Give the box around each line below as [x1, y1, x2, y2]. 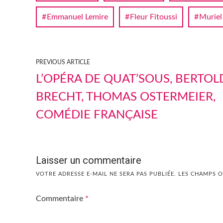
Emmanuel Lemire [47, 12, 108, 21]
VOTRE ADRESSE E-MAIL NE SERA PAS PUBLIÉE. [36, 171, 176, 177]
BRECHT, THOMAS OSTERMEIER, [36, 91, 216, 103]
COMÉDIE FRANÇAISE [36, 109, 158, 121]
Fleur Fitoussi [130, 12, 177, 21]
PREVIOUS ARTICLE [36, 59, 90, 65]
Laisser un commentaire [36, 154, 141, 166]
